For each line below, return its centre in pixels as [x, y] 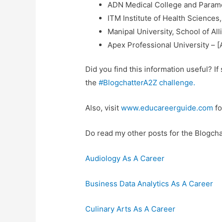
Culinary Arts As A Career [131, 209]
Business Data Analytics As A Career [149, 184]
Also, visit [103, 108]
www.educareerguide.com [167, 108]
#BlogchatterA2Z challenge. [147, 83]
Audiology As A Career [125, 159]
